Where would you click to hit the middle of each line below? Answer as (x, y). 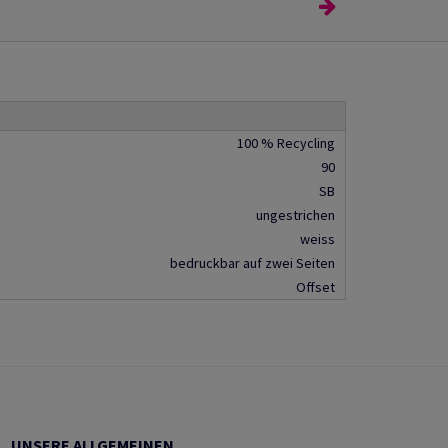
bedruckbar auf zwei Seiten (252, 263)
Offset (315, 287)
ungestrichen (295, 215)
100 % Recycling (286, 143)
